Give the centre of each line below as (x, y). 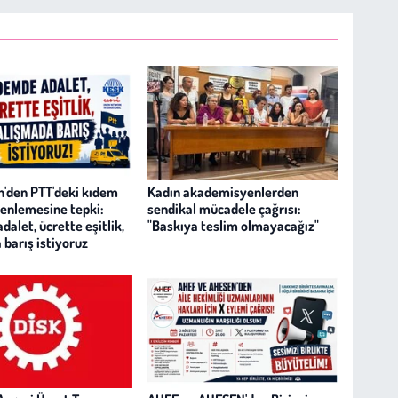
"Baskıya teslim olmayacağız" (234, 226)
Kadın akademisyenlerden (223, 192)
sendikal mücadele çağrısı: (224, 209)
